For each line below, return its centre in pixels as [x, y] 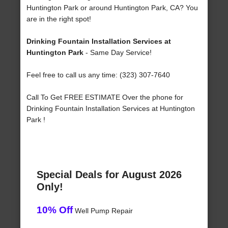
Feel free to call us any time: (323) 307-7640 [98, 75]
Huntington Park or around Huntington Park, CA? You [112, 8]
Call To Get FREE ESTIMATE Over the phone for [105, 97]
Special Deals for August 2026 [109, 175]
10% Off [55, 210]
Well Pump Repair [103, 211]
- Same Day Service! [118, 53]
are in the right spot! [59, 19]
